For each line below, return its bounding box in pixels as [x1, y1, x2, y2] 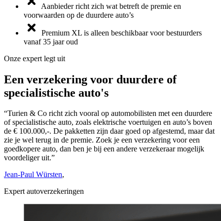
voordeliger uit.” [4, 153, 55, 162]
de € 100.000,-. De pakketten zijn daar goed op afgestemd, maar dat [4, 127, 215, 136]
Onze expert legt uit [4, 54, 65, 63]
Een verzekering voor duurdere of [4, 73, 177, 86]
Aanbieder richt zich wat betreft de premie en [41, 1, 181, 10]
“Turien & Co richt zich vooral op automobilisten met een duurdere [4, 109, 212, 118]
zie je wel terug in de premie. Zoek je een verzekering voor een [4, 136, 200, 145]
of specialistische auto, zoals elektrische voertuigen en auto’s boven [4, 118, 212, 127]
